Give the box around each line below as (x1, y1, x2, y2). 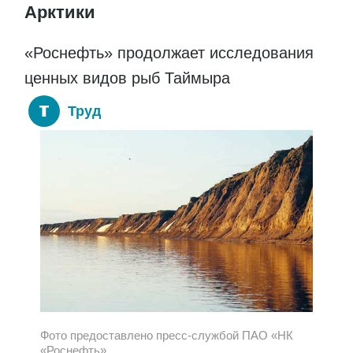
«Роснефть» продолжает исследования (24, 43, 314, 61)
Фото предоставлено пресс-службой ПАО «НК (40, 328, 293, 342)
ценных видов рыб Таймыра (24, 69, 230, 87)
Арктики (24, 2, 95, 22)
